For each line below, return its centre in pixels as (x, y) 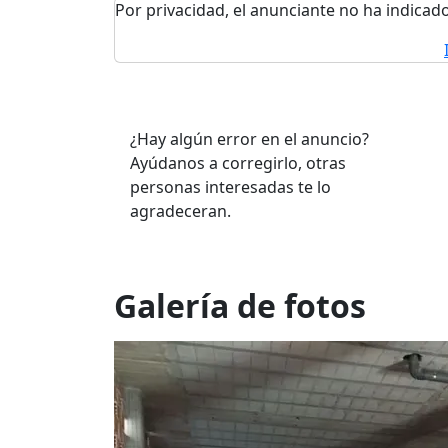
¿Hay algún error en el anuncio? (249, 139)
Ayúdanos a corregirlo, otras (238, 163)
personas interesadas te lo (230, 187)
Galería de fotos (240, 305)
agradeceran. (180, 211)
